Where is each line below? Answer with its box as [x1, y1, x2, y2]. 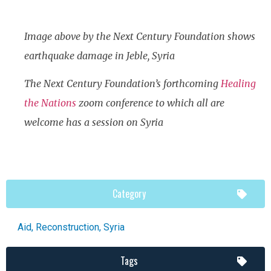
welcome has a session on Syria [24, 116, 163, 129]
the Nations [24, 97, 76, 109]
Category [113, 186, 146, 201]
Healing [221, 77, 256, 90]
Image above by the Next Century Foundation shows [24, 30, 255, 42]
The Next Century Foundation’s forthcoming [24, 77, 221, 90]
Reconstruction [36, 221, 99, 233]
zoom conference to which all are [76, 97, 224, 109]
